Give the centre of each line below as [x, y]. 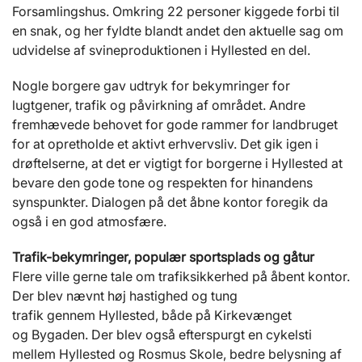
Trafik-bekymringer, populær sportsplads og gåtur [163, 257]
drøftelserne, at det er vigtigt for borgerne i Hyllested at [177, 164]
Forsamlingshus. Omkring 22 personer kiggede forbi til [176, 12]
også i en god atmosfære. [89, 222]
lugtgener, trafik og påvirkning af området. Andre [159, 105]
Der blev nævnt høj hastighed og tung [125, 296]
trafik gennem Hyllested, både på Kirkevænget [152, 316]
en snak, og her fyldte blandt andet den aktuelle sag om [178, 31]
